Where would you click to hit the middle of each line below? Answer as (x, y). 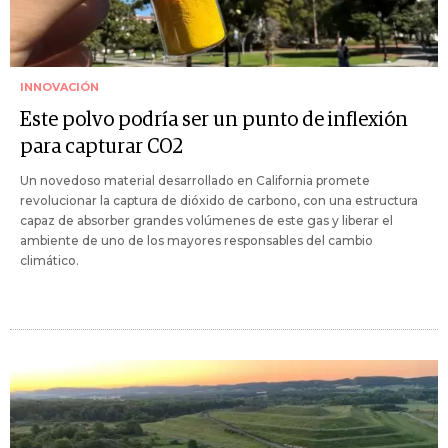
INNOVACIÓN (59, 86)
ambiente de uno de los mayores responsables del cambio (196, 240)
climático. (49, 260)
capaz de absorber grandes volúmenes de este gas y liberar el (206, 220)
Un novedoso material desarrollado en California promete (195, 180)
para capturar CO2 (101, 146)
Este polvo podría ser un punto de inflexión (214, 119)
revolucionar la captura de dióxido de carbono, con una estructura (219, 200)
